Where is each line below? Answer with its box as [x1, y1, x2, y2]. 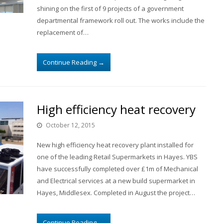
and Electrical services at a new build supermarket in [37, 176, 195, 185]
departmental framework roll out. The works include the [37, 16, 205, 25]
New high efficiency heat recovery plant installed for [37, 140, 194, 149]
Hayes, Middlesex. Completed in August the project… [37, 188, 195, 197]
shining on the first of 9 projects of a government [37, 4, 184, 13]
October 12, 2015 [46, 121, 95, 129]
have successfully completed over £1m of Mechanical [37, 164, 198, 173]
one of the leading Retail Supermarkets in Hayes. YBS [37, 152, 198, 161]
